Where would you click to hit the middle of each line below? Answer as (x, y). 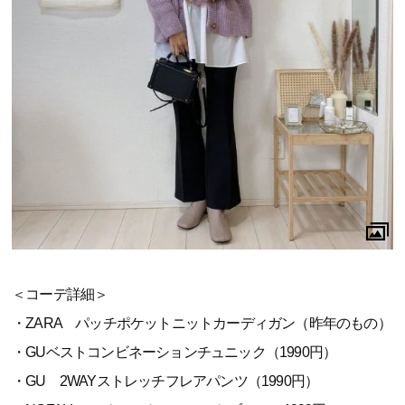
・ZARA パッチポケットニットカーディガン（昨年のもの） (202, 323)
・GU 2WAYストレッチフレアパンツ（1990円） (165, 381)
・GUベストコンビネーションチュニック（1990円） (174, 352)
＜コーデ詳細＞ (60, 294)
